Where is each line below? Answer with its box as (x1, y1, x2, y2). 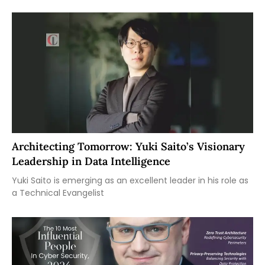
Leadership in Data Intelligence (12, 154, 170, 168)
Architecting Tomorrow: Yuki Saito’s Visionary (12, 139, 245, 153)
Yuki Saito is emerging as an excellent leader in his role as (12, 174, 248, 186)
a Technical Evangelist (12, 186, 104, 199)
